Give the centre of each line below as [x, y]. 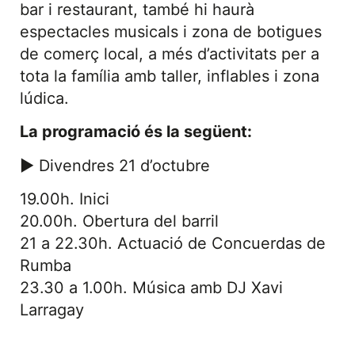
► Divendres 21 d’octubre [115, 165]
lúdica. [44, 98]
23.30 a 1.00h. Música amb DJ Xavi [151, 288]
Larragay [52, 310]
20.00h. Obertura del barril [119, 221]
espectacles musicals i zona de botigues [171, 31]
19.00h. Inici [65, 199]
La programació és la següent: [136, 132]
